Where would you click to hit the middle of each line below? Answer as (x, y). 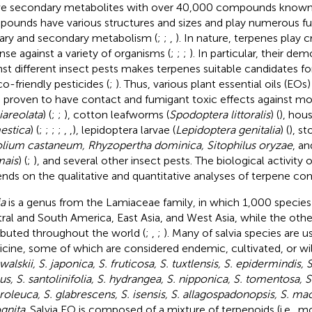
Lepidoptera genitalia (227, 130)
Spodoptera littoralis (219, 114)
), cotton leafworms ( (116, 114)
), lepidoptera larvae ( (124, 130)
